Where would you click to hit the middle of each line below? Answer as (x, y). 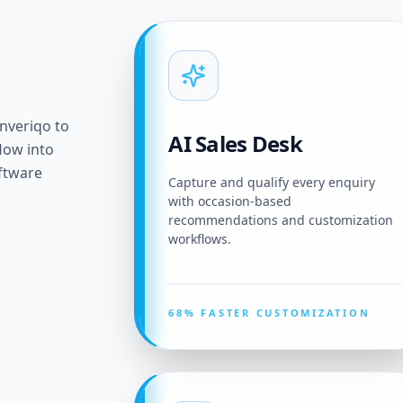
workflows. (200, 239)
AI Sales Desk (235, 144)
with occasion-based (230, 201)
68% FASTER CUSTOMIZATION (269, 313)
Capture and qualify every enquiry (272, 183)
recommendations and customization (281, 220)
